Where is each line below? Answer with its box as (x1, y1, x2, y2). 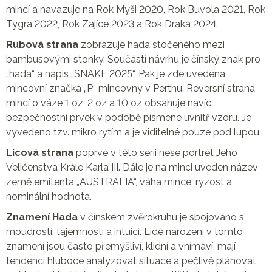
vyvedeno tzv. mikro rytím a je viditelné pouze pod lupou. (6, 126, 261, 138)
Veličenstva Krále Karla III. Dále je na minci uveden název (6, 161, 258, 173)
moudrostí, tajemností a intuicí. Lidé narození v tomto (6, 225, 243, 237)
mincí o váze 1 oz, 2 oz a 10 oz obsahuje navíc (6, 97, 211, 109)
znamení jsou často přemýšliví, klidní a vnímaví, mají (6, 240, 236, 252)
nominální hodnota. (6, 190, 92, 202)
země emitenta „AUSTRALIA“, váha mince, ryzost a (6, 175, 232, 188)
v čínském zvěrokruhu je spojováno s (80, 211, 244, 223)
